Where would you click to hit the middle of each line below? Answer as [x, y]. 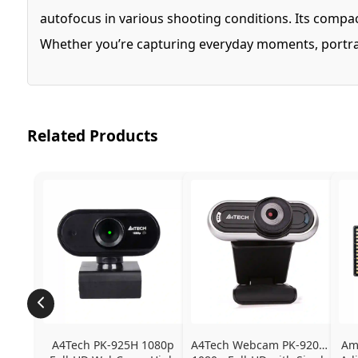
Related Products [92, 135]
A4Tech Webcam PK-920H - [262, 344]
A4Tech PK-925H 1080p [113, 344]
